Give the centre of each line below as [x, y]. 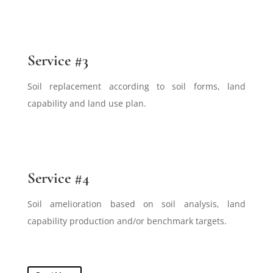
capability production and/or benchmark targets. [127, 221]
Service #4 [58, 178]
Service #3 [58, 60]
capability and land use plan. [87, 103]
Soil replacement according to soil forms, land [136, 86]
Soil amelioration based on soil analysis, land [136, 204]
